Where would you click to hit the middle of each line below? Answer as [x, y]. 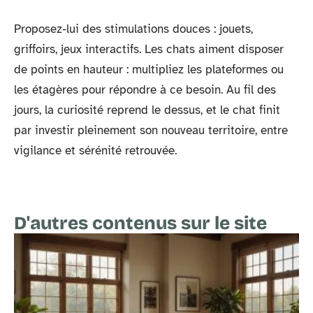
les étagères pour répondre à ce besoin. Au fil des [145, 89]
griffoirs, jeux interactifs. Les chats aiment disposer [149, 49]
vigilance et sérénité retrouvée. [95, 150]
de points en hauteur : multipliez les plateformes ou [149, 69]
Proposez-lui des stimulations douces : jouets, [133, 29]
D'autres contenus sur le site [140, 223]
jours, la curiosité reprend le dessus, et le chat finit [147, 110]
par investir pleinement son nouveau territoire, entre [151, 130]
